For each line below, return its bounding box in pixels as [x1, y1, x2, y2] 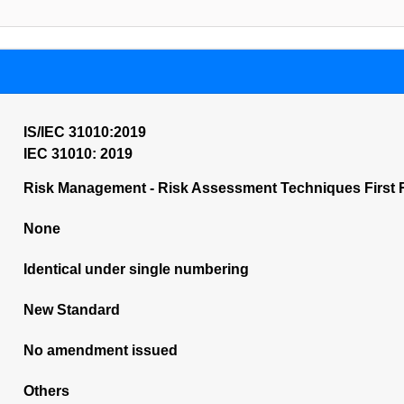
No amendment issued [23, 343, 178, 358]
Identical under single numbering [23, 262, 249, 277]
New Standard [23, 302, 120, 317]
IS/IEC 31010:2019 [23, 124, 146, 140]
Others [23, 383, 69, 399]
